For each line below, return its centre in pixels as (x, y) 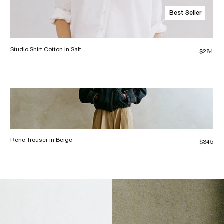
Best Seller (185, 13)
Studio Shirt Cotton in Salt (46, 49)
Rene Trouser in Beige (42, 140)
